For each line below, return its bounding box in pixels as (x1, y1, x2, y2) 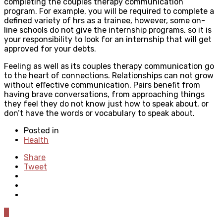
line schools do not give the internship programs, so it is (4, 25, 212, 35)
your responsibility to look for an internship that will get (4, 34, 212, 44)
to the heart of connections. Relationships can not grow (4, 70, 214, 80)
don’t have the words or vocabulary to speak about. (4, 108, 195, 118)
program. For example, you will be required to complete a (4, 6, 214, 16)
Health (24, 135, 49, 145)
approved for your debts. (4, 44, 96, 54)
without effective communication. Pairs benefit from (4, 80, 200, 90)
